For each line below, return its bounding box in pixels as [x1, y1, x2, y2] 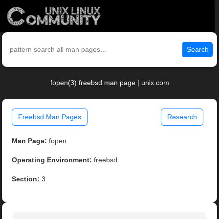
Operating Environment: [12, 156, 92, 164]
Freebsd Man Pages [18, 113, 82, 121]
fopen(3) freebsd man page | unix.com [50, 79, 169, 87]
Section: [12, 175, 40, 183]
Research [167, 113, 197, 121]
